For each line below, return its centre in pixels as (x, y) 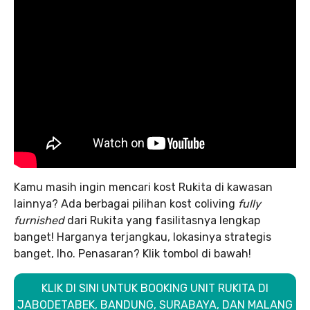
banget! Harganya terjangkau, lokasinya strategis (143, 237)
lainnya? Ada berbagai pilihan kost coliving (126, 204)
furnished (40, 221)
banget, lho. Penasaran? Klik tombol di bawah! (133, 254)
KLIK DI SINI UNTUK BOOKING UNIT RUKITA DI (155, 289)
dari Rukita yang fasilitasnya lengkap (164, 221)
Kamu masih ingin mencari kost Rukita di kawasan (143, 188)
